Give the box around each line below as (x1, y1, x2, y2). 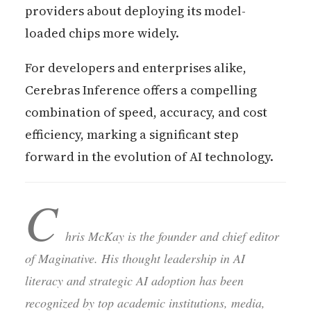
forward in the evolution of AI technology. (24, 147, 274, 165)
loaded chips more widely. (24, 24, 179, 42)
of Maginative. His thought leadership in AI (24, 249, 245, 267)
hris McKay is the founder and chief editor (65, 227, 279, 244)
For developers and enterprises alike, (24, 58, 246, 76)
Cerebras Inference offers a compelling (24, 81, 257, 99)
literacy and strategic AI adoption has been (24, 271, 244, 289)
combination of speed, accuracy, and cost (24, 103, 267, 121)
